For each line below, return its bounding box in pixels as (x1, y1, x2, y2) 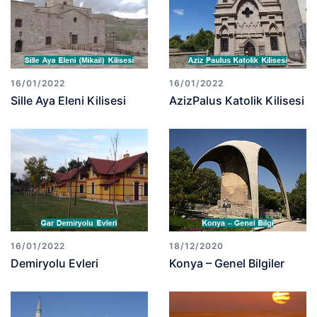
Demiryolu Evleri (11, 256, 98, 271)
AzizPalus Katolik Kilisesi (169, 93, 304, 108)
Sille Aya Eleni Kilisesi (11, 93, 126, 108)
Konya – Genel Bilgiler (169, 256, 284, 271)
